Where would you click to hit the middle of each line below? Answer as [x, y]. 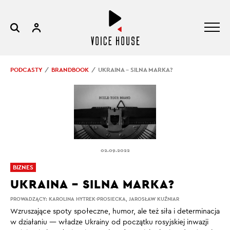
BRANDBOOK [70, 70]
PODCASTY [26, 70]
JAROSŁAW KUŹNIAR [154, 199]
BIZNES [23, 168]
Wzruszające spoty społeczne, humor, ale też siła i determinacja [115, 212]
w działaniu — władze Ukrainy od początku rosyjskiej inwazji [109, 223]
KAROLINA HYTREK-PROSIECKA [87, 199]
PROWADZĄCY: [30, 199]
